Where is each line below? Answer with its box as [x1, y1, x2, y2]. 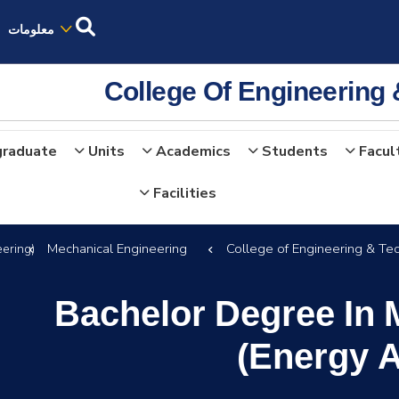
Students [262, 142, 329, 161]
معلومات [8, 20, 55, 38]
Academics [156, 142, 232, 161]
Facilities [152, 183, 216, 203]
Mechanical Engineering [46, 240, 187, 257]
